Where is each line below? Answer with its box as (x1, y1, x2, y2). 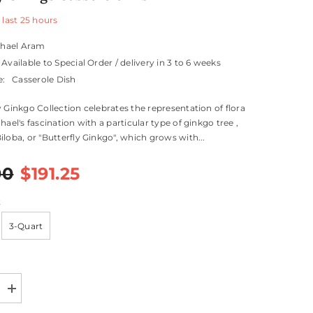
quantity (10, 298, 43, 310)
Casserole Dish (12, 74, 76, 85)
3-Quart (8, 221, 43, 232)
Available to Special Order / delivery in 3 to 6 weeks (1, 57, 221, 68)
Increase (10, 288, 46, 299)
